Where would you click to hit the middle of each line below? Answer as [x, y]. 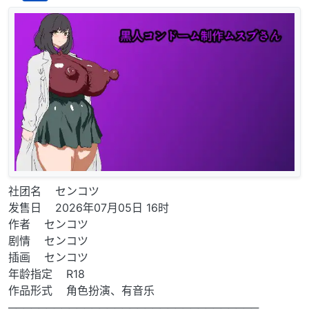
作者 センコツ [48, 224]
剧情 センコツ [48, 240]
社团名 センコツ [56, 191]
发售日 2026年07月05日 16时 [89, 207]
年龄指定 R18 [47, 273]
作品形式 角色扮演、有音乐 [81, 290]
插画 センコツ [48, 257]
